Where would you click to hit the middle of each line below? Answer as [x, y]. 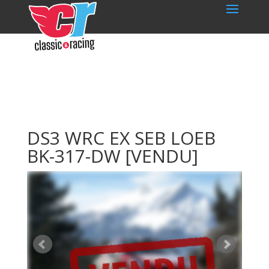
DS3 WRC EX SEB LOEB [121, 138]
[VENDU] [162, 156]
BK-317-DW [76, 156]
